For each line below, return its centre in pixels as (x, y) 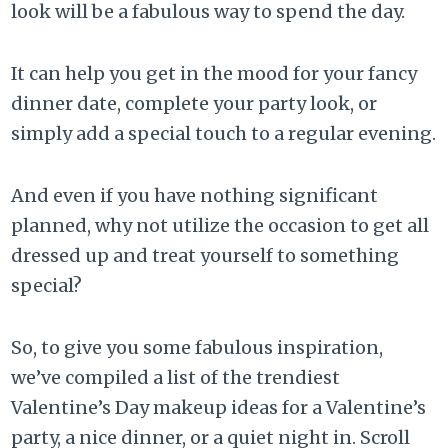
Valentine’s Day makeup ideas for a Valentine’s (219, 408)
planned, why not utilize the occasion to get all (220, 226)
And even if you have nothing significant (195, 196)
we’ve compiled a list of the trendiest (176, 378)
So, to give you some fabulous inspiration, (197, 348)
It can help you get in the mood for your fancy (214, 74)
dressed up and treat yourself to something (205, 256)
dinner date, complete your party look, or (194, 104)
